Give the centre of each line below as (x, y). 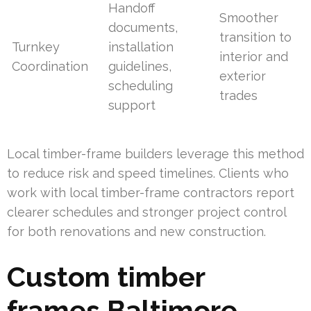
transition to (256, 37)
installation (141, 47)
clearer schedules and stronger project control (146, 212)
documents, (143, 28)
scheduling (141, 86)
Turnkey (36, 47)
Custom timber (106, 277)
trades (239, 96)
